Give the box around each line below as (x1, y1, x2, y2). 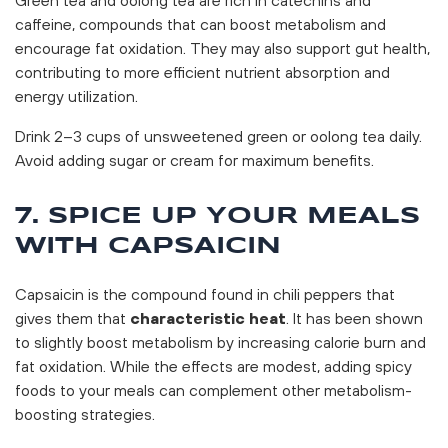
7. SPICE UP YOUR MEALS (15, 204, 420, 228)
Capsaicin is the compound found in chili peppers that (15, 284, 395, 303)
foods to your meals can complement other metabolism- (15, 380, 412, 399)
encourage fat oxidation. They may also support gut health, (15, 38, 430, 57)
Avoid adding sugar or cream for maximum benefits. (15, 150, 374, 169)
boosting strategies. (15, 404, 155, 423)
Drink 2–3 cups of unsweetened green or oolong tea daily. (15, 126, 422, 145)
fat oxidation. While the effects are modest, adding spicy (15, 356, 412, 375)
